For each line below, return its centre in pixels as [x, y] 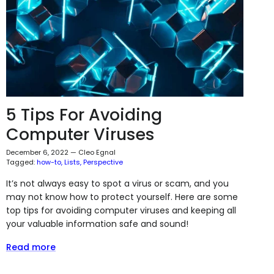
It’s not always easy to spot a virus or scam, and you [117, 184]
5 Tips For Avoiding [84, 115]
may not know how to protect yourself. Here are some [122, 197]
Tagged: [20, 162]
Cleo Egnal [97, 153]
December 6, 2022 [37, 153]
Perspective [103, 162]
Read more [31, 247]
